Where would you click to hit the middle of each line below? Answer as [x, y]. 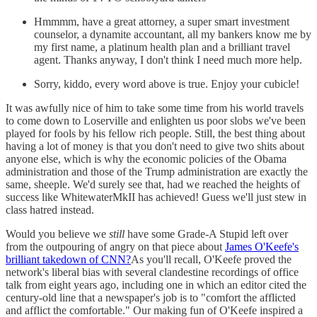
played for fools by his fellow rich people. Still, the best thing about [155, 134]
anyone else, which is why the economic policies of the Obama [146, 159]
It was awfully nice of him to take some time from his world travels [155, 108]
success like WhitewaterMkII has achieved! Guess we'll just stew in [156, 197]
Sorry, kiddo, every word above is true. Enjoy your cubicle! [167, 84]
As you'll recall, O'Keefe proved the [211, 260]
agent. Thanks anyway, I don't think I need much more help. [168, 60]
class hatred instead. [50, 210]
